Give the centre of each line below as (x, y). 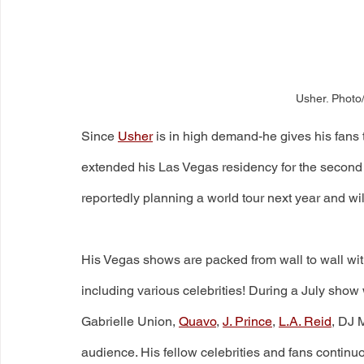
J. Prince (247, 321)
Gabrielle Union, (130, 321)
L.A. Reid (305, 321)
